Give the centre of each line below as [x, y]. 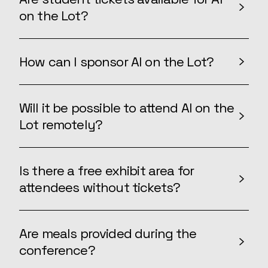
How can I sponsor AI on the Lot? [117, 62]
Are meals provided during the [108, 233]
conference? [57, 250]
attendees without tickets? [100, 187]
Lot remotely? [61, 124]
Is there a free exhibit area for [107, 170]
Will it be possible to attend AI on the [127, 108]
